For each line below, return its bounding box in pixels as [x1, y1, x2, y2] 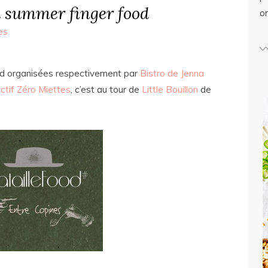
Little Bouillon [142, 84, 198, 95]
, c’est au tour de [71, 84, 142, 95]
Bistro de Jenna [140, 68, 204, 79]
